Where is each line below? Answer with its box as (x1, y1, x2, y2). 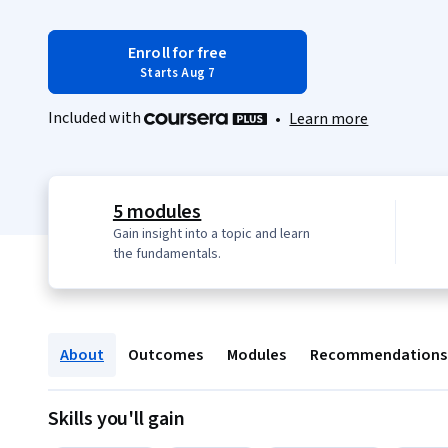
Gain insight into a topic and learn (112, 224, 310, 245)
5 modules (112, 198, 202, 227)
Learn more (289, 108, 369, 131)
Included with (48, 107, 144, 129)
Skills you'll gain (48, 405, 185, 434)
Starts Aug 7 (140, 64, 216, 82)
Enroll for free (128, 42, 228, 64)
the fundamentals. (112, 244, 221, 265)
